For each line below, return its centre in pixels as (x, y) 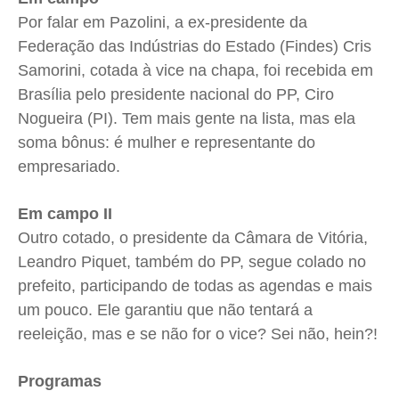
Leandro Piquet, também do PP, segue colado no (192, 262)
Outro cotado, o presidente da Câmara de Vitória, (193, 238)
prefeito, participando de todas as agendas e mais (195, 286)
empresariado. (69, 167)
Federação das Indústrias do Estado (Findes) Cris (195, 47)
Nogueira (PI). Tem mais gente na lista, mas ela (187, 119)
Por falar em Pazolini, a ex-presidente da (163, 23)
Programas (60, 382)
